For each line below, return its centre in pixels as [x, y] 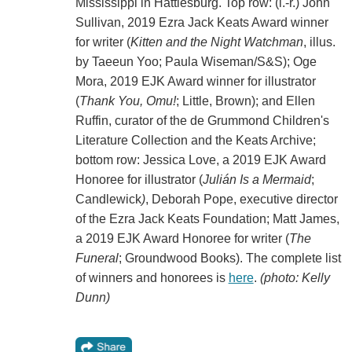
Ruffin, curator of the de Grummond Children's [202, 121]
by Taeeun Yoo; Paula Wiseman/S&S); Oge [196, 62]
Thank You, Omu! [127, 101]
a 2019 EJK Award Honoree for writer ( [182, 239]
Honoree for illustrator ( [139, 180]
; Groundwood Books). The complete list [229, 258]
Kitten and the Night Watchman [216, 42]
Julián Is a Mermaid [257, 180]
